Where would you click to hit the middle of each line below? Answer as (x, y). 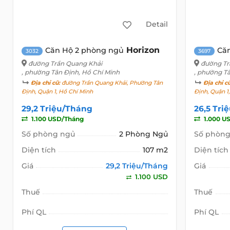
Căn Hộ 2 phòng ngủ (84, 50)
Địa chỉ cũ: (45, 83)
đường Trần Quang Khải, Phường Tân (111, 83)
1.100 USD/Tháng (56, 119)
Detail (157, 24)
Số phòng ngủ (48, 134)
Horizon (143, 50)
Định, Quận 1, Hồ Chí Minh (57, 91)
